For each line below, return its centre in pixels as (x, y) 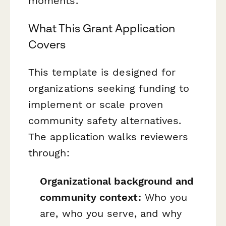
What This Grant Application (102, 29)
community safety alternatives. (105, 121)
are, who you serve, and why (111, 213)
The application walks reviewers (108, 137)
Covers (47, 45)
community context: (91, 197)
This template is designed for (102, 72)
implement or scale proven (96, 105)
